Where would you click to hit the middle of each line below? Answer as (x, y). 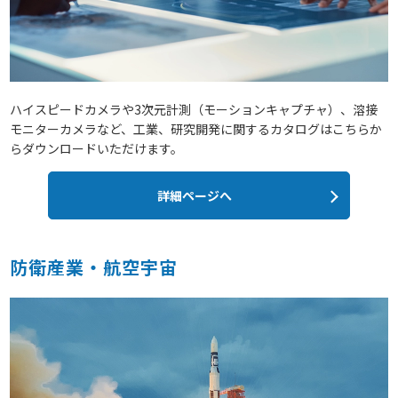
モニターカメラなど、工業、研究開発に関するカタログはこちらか (196, 128)
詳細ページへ (195, 195)
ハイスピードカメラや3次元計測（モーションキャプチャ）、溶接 (194, 109)
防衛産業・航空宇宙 (94, 267)
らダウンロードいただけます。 (97, 148)
